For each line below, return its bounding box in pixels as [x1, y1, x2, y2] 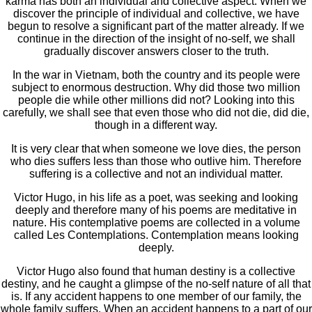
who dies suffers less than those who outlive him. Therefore [10, 155, 302, 168]
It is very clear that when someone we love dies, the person [11, 143, 301, 155]
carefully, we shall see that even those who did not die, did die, [3, 107, 309, 119]
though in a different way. [95, 119, 217, 132]
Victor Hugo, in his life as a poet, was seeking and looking [14, 192, 298, 204]
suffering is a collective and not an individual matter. [29, 168, 283, 180]
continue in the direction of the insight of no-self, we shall [17, 33, 295, 45]
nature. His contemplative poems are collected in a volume [12, 217, 300, 229]
